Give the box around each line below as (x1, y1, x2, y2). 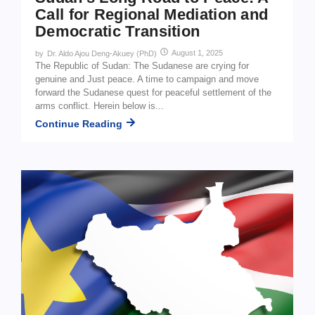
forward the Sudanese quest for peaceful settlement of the (35, 87, 271, 98)
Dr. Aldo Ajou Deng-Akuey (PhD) (47, 49, 157, 58)
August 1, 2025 (172, 49, 223, 58)
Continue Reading (35, 117, 122, 129)
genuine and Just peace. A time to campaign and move (35, 74, 259, 85)
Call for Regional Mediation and (35, 6, 269, 24)
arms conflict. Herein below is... (35, 101, 164, 112)
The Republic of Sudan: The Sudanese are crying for (35, 60, 249, 72)
